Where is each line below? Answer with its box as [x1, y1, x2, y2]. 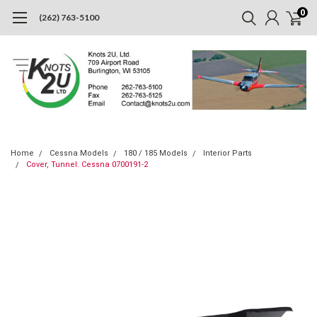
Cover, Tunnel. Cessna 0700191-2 [26, 159, 148, 169]
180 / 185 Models [124, 148, 188, 158]
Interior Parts [203, 148, 252, 158]
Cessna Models [50, 148, 108, 158]
